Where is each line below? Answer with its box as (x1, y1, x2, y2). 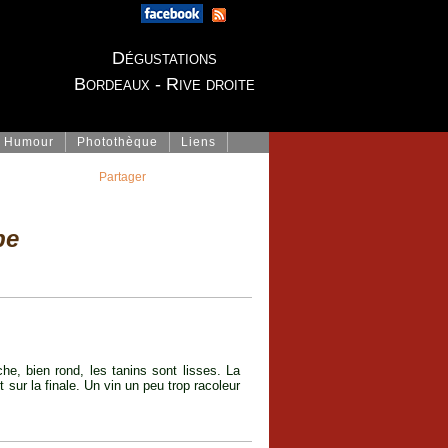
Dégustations (111, 48, 217, 68)
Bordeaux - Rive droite (73, 74, 255, 94)
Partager (99, 170, 146, 184)
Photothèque (77, 135, 158, 149)
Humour (4, 135, 54, 149)
